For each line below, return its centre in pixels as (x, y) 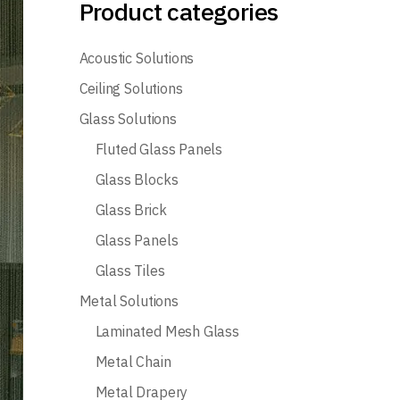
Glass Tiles (130, 271)
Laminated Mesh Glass (167, 331)
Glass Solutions (128, 119)
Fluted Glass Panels (159, 149)
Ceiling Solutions (131, 88)
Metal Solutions (129, 301)
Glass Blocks (137, 179)
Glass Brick (131, 210)
